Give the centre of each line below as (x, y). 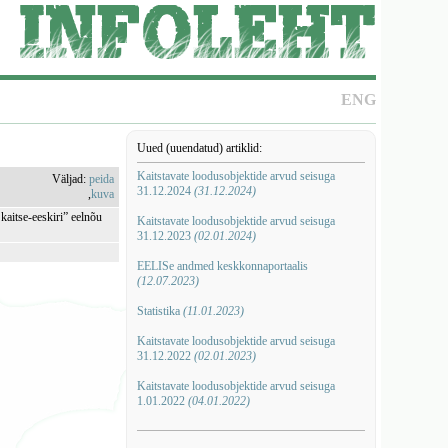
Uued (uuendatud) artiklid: (199, 148)
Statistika (159, 311)
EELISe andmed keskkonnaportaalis (222, 266)
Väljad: (71, 179)
